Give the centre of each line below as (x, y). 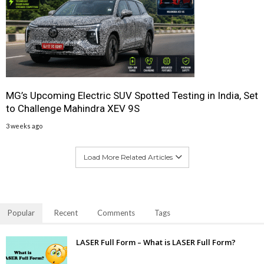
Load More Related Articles (128, 157)
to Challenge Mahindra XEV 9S (73, 109)
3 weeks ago (24, 126)
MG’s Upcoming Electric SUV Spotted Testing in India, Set (132, 96)
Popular (21, 213)
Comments (116, 213)
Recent (66, 213)
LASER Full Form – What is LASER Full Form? (156, 242)
